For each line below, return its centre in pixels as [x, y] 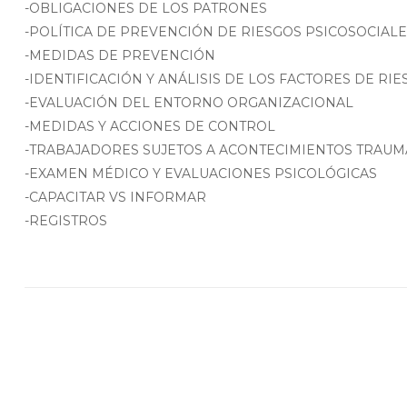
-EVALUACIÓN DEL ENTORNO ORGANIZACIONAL [189, 103]
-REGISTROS [66, 221]
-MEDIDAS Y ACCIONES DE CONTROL [150, 127]
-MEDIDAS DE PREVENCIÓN [120, 56]
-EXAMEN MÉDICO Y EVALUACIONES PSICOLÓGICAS [201, 174]
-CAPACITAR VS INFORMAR [115, 198]
